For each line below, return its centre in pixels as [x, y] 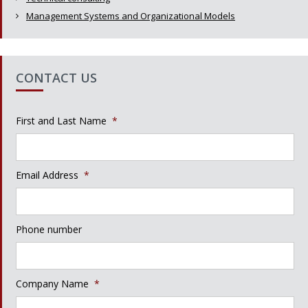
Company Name [52, 284]
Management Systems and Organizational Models [131, 16]
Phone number [49, 229]
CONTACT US [56, 78]
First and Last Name [61, 121]
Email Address [47, 175]
